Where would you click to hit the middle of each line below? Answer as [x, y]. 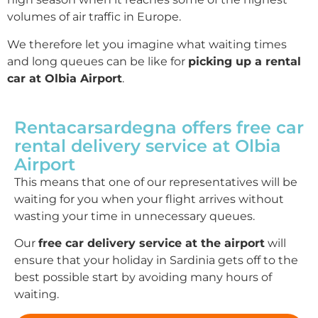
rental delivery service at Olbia [148, 146]
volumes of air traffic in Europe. [94, 17]
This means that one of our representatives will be [156, 182]
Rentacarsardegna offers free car [159, 127]
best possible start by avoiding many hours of [143, 278]
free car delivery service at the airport [152, 243]
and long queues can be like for [98, 61]
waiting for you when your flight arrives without [149, 199]
